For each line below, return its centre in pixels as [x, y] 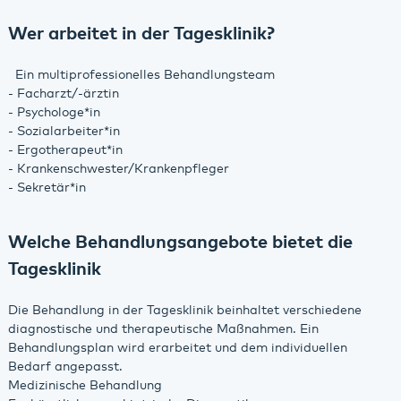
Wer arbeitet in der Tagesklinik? [141, 34]
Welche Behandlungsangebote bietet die [180, 242]
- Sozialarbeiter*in [64, 131]
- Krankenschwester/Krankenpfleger [118, 169]
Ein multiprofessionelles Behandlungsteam [141, 75]
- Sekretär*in [47, 188]
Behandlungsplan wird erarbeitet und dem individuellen [177, 348]
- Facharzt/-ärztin [63, 94]
